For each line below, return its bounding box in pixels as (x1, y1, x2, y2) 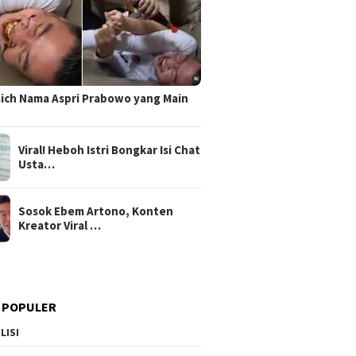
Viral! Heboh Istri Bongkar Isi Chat (18, 141, 201, 157)
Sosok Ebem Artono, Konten (18, 203, 174, 219)
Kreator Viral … (18, 217, 102, 233)
